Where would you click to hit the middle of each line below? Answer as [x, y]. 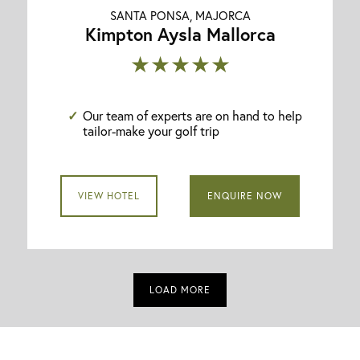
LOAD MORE [180, 289]
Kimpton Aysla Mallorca [180, 34]
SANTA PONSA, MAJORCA [180, 15]
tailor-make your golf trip [151, 130]
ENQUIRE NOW [245, 195]
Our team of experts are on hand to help [193, 115]
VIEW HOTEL [108, 195]
